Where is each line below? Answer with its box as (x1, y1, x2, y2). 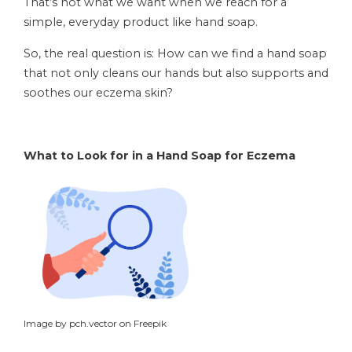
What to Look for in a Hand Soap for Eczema (24, 148, 295, 163)
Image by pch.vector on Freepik (24, 317, 167, 329)
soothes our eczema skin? (24, 86, 173, 100)
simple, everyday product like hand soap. (24, 15, 258, 29)
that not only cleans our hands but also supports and (24, 66, 328, 80)
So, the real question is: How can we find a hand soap (24, 46, 327, 60)
